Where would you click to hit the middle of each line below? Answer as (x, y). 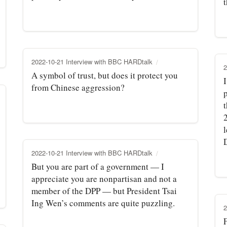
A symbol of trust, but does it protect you (105, 75)
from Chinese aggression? (78, 87)
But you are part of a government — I (98, 166)
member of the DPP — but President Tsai (104, 191)
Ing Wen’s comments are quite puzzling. (103, 203)
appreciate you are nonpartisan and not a (104, 178)
